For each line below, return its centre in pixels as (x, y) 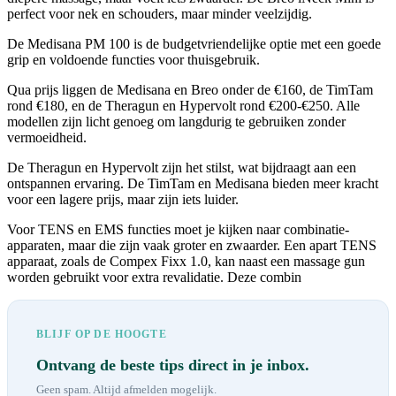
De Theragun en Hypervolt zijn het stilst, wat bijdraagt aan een (182, 168)
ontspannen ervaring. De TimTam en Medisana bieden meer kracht (193, 184)
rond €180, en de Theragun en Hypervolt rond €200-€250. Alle (183, 106)
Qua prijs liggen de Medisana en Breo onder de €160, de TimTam (190, 90)
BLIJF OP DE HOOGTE (102, 335)
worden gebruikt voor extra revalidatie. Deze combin (154, 278)
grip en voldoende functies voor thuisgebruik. (133, 60)
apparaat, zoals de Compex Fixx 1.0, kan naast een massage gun (186, 262)
